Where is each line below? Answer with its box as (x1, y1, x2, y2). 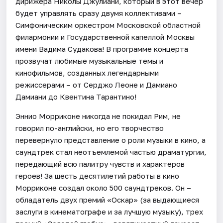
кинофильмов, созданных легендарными (15, 68, 159, 77)
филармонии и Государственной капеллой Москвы (15, 32, 195, 41)
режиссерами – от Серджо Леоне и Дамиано (15, 80, 178, 89)
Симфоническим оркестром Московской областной (15, 20, 201, 29)
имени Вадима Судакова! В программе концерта (15, 44, 189, 53)
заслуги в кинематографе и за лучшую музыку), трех (15, 207, 204, 216)
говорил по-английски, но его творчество (15, 123, 164, 132)
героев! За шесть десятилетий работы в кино (15, 171, 180, 180)
